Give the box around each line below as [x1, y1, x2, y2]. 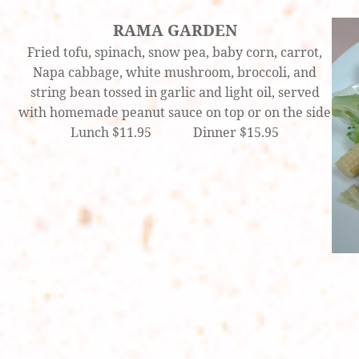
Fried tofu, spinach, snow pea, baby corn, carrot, [27, 43, 323, 62]
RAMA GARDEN [112, 19, 237, 42]
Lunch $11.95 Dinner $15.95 [71, 123, 280, 142]
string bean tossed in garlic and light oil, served [30, 83, 320, 102]
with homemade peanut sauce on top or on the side [18, 103, 332, 122]
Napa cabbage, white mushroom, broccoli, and [33, 63, 317, 82]
